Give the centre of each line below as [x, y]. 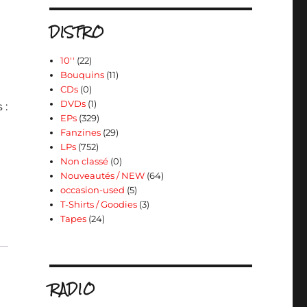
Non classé [85, 161]
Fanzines [81, 132]
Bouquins [83, 75]
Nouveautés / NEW [103, 175]
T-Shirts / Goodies [99, 204]
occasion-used [93, 190]
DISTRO [76, 32]
